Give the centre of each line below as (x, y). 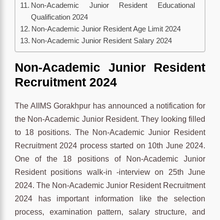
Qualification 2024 (60, 17)
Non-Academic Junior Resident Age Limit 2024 (106, 28)
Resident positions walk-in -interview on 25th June (110, 172)
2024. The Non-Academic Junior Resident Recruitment (110, 185)
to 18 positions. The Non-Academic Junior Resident (110, 132)
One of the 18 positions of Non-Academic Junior (110, 159)
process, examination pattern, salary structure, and (110, 212)
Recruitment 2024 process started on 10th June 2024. (110, 145)
